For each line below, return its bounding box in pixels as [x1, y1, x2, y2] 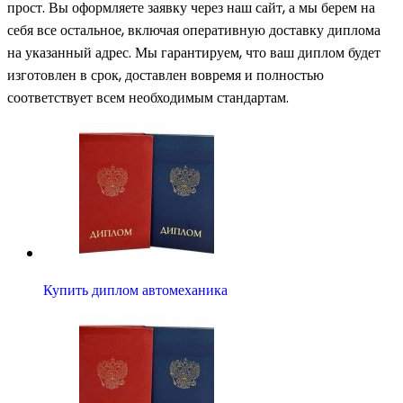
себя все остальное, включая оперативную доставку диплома [7, 19, 381, 40]
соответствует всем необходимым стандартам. [7, 86, 289, 108]
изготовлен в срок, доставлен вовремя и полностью [7, 64, 324, 85]
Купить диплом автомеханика [43, 279, 228, 300]
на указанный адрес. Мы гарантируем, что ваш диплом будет [7, 41, 381, 63]
